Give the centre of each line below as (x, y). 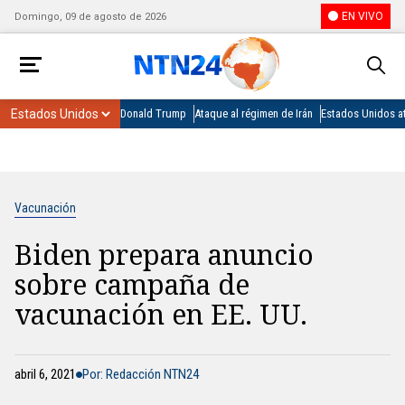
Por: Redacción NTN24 (141, 374)
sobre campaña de (132, 284)
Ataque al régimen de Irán (254, 113)
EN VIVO (363, 16)
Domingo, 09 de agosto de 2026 (90, 16)
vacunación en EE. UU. (161, 314)
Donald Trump (153, 113)
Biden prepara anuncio (164, 254)
